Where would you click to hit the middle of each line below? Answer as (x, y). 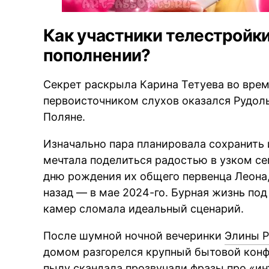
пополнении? (97, 55)
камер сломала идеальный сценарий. (144, 208)
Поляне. (65, 116)
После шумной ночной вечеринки (134, 235)
